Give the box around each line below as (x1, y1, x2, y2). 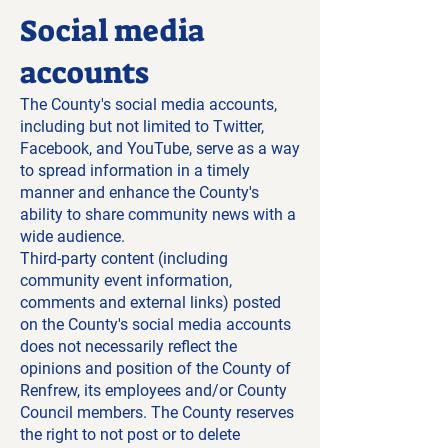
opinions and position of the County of (20, 359, 291, 378)
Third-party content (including (20, 249, 228, 268)
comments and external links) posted (20, 293, 281, 312)
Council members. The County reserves (20, 403, 294, 422)
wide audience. (20, 227, 125, 246)
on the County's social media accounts (20, 315, 291, 334)
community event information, (20, 271, 232, 290)
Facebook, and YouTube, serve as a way (20, 139, 300, 158)
